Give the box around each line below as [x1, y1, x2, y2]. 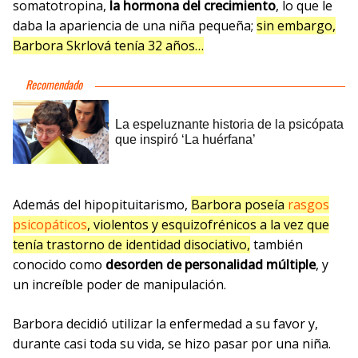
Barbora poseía [191, 195, 288, 213]
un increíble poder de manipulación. [13, 275, 226, 293]
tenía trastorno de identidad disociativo [13, 235, 247, 253]
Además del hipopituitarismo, [13, 195, 191, 213]
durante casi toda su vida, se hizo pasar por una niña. [13, 334, 331, 352]
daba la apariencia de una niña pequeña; [13, 16, 257, 34]
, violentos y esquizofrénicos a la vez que [87, 215, 329, 233]
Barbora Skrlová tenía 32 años [13, 36, 195, 54]
